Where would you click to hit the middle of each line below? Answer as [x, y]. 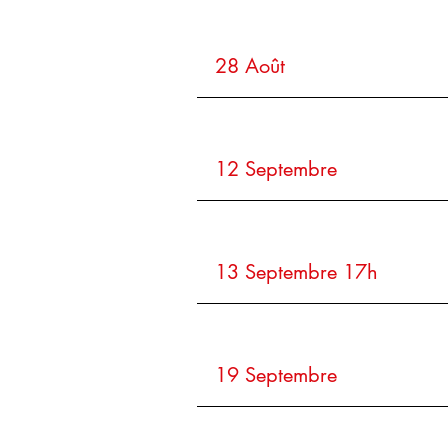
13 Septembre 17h [296, 272]
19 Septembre [279, 375]
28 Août [250, 66]
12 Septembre [279, 169]
